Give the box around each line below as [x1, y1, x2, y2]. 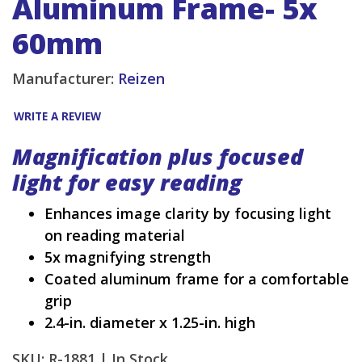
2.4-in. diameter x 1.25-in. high [44, 313, 255, 333]
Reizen [118, 69, 165, 89]
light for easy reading [12, 167, 242, 198]
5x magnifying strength [44, 247, 211, 267]
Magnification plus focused [12, 141, 303, 172]
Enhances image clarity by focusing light [44, 204, 331, 224]
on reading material [44, 225, 185, 246]
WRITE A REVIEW [14, 109, 101, 124]
